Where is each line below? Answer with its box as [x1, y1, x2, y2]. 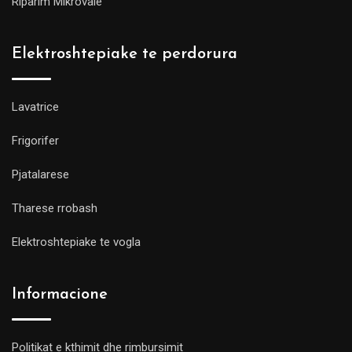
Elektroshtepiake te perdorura [12, 46, 237, 63]
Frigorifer [12, 134, 59, 148]
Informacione [12, 287, 108, 303]
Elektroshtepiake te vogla [12, 235, 141, 250]
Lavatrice [12, 100, 59, 115]
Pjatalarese [12, 167, 69, 182]
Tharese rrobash [12, 201, 97, 216]
